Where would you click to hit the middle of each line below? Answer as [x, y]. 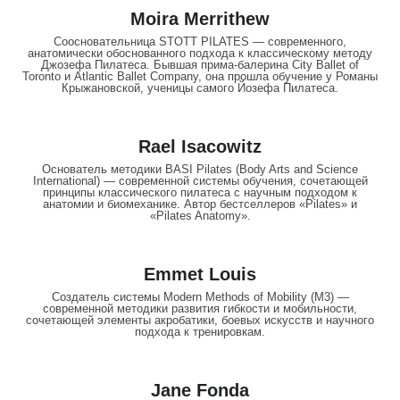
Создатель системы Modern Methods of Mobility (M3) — [200, 297]
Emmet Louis [200, 275]
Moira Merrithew [200, 19]
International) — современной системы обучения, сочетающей [200, 181]
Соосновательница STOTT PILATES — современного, [200, 42]
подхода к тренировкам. [200, 332]
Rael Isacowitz [200, 147]
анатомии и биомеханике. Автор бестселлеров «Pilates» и [200, 204]
